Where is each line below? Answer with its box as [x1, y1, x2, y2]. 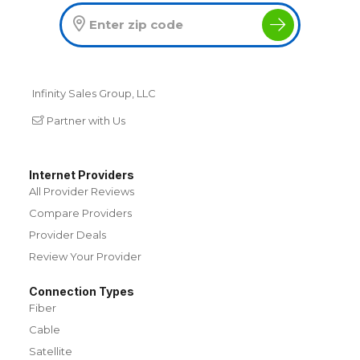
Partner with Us [47, 113, 125, 127]
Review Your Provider [29, 249, 141, 263]
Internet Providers [29, 167, 134, 182]
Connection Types [29, 284, 134, 298]
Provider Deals [29, 227, 106, 241]
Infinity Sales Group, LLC [32, 86, 156, 100]
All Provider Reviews [29, 184, 134, 198]
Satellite [29, 344, 72, 358]
